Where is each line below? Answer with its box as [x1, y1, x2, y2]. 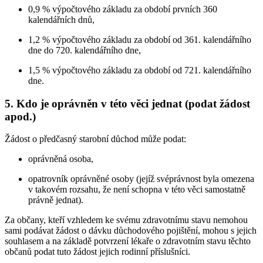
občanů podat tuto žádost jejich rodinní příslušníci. [5, 247, 190, 257]
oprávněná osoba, [28, 154, 93, 164]
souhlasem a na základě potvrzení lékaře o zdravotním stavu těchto [5, 236, 251, 247]
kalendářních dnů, [28, 15, 95, 25]
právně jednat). [28, 195, 83, 205]
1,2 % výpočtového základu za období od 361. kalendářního [28, 35, 251, 45]
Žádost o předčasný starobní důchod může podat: [5, 134, 186, 144]
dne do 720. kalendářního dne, [28, 45, 141, 56]
